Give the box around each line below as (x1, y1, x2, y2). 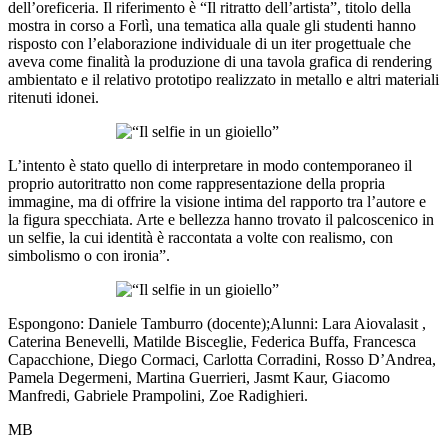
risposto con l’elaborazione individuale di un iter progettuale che (8, 35, 411, 53)
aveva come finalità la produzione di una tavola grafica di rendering (8, 53, 432, 71)
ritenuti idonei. (8, 89, 99, 107)
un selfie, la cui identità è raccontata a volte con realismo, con (8, 229, 393, 247)
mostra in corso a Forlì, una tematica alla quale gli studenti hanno (8, 17, 416, 35)
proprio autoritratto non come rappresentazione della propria (8, 175, 385, 193)
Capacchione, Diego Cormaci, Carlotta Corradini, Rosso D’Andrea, (8, 351, 436, 369)
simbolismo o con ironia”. (8, 247, 174, 265)
